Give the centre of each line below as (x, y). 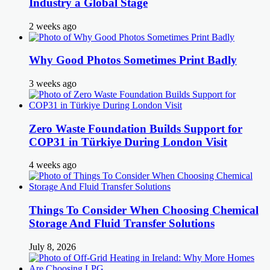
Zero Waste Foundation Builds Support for (136, 128)
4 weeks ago (53, 165)
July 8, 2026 (52, 246)
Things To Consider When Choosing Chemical (144, 210)
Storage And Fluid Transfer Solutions (122, 224)
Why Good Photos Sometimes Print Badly (133, 60)
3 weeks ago (53, 84)
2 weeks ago (53, 26)
